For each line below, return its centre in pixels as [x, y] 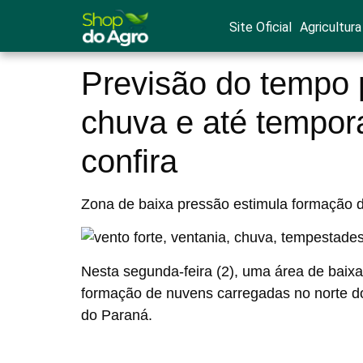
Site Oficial [260, 27]
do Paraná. [117, 315]
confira [129, 161]
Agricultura [330, 27]
